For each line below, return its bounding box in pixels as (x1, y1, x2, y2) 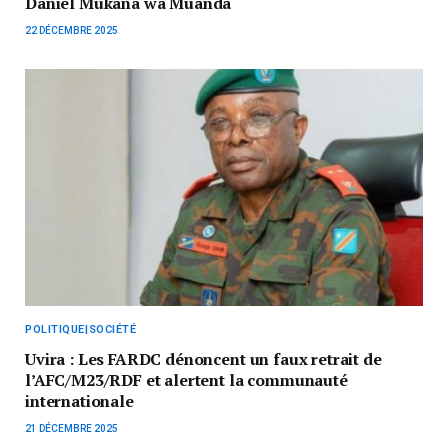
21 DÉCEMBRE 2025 (25, 422, 118, 434)
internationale (25, 389, 134, 412)
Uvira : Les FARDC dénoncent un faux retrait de (25, 347, 382, 370)
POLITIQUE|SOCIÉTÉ (25, 322, 137, 336)
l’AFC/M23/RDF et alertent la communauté (25, 368, 348, 391)
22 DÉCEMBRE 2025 (25, 24, 118, 36)
